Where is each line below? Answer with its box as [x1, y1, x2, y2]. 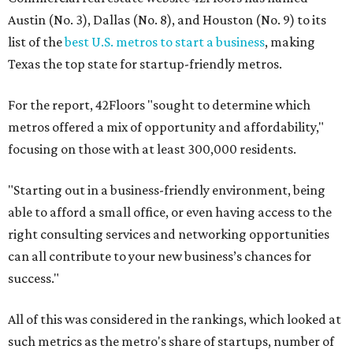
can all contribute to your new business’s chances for [8, 248, 311, 264]
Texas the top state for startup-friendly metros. [8, 56, 282, 72]
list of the [8, 34, 65, 50]
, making [265, 34, 315, 50]
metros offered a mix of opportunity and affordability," [8, 119, 324, 135]
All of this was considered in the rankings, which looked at [8, 311, 341, 327]
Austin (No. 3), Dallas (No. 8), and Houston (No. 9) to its [8, 12, 326, 28]
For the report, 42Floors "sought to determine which [8, 97, 310, 113]
